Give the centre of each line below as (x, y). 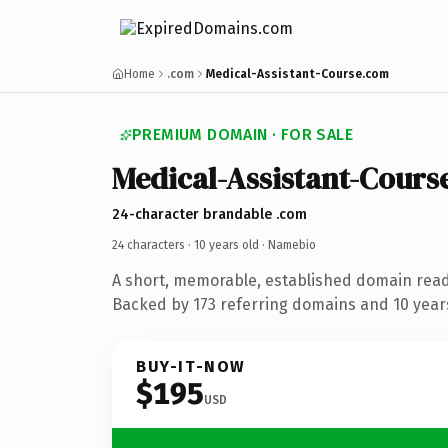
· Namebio (287, 244)
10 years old (226, 244)
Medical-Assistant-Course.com (297, 74)
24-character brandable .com (209, 214)
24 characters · (153, 244)
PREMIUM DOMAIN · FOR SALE (242, 134)
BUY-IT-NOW (191, 366)
